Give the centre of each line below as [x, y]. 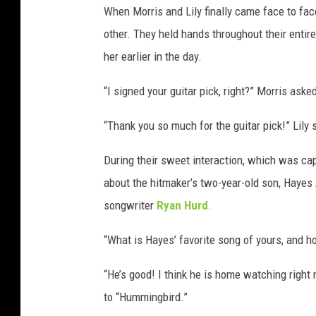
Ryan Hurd [182, 206]
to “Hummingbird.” [146, 297]
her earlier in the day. [153, 57]
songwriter [130, 206]
